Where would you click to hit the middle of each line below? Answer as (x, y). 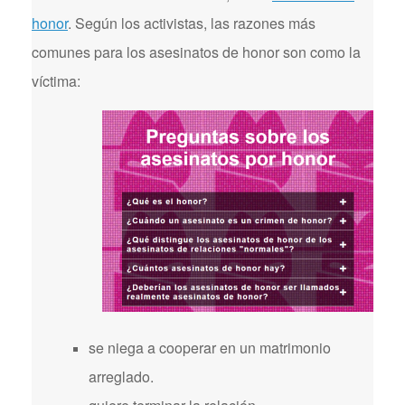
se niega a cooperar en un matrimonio (210, 348)
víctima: (56, 81)
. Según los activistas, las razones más (192, 23)
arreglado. (121, 377)
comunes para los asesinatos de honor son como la (196, 52)
